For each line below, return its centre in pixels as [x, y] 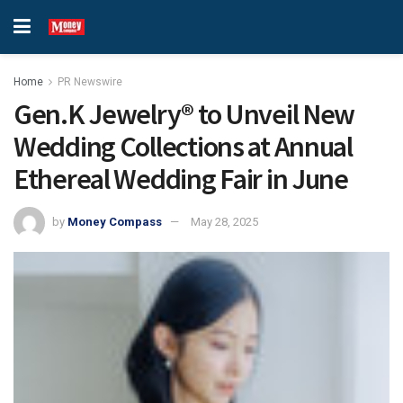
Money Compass [115, 221]
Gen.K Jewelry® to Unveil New [184, 114]
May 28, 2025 [224, 221]
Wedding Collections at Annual [183, 147]
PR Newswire [90, 82]
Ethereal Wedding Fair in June [181, 179]
